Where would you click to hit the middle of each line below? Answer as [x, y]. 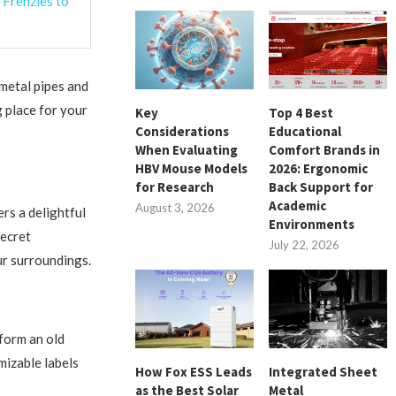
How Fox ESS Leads [194, 371]
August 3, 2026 [175, 207]
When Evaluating [187, 149]
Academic [298, 205]
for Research [175, 187]
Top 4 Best [301, 112]
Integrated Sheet [324, 371]
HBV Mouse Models [192, 168]
